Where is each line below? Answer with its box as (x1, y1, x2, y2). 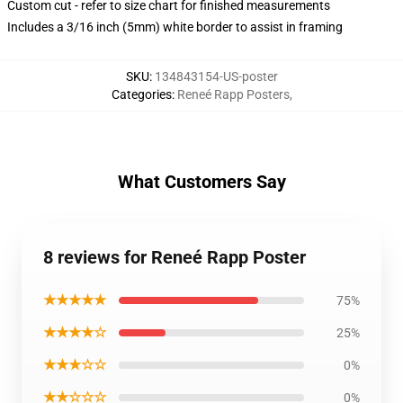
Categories (111, 87, 172, 102)
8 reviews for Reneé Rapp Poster (43, 246, 306, 268)
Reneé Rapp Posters (176, 87, 290, 102)
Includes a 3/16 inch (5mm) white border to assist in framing (7, 20, 343, 34)
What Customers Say (117, 171, 286, 193)
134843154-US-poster (154, 69, 278, 84)
